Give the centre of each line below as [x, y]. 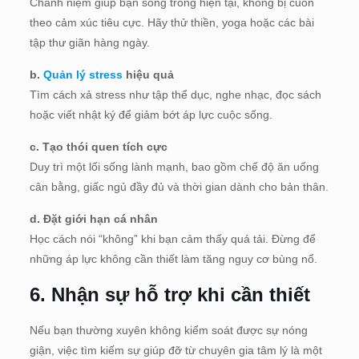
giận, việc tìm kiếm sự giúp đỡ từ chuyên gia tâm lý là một [175, 350]
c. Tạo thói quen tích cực [98, 146]
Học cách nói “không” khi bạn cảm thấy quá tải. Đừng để [172, 238]
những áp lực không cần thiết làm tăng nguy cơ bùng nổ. [173, 258]
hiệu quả [148, 74]
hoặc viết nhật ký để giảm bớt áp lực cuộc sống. [151, 114]
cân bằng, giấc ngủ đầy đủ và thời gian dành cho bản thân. [179, 186]
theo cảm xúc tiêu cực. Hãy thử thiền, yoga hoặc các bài [171, 22]
